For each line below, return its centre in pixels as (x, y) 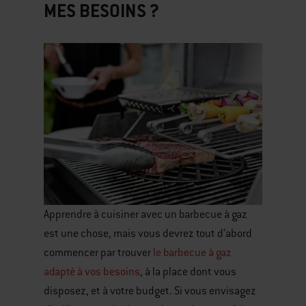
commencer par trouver (98, 253)
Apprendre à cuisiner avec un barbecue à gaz (145, 215)
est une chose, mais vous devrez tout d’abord (148, 234)
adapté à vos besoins (92, 272)
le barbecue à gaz (192, 253)
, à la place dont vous (188, 272)
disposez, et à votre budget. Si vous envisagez (150, 291)
